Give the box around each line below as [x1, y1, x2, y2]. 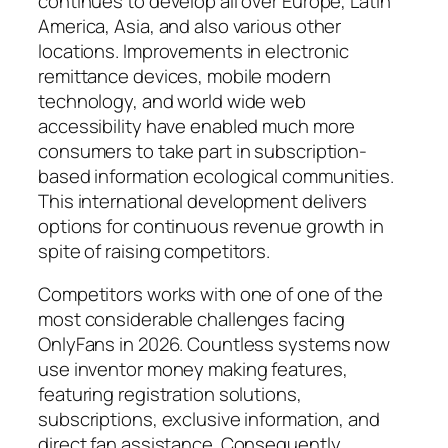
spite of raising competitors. [38, 237, 271, 264]
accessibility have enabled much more [38, 112, 356, 139]
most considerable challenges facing [38, 306, 345, 333]
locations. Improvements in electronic [38, 37, 350, 64]
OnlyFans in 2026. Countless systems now [38, 331, 391, 358]
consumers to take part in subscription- [38, 137, 368, 164]
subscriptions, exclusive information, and [38, 406, 380, 433]
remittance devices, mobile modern [38, 62, 331, 89]
